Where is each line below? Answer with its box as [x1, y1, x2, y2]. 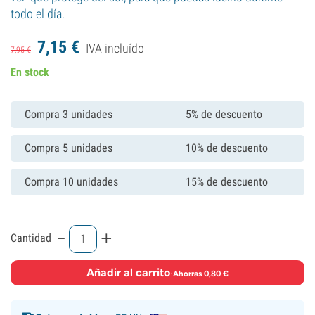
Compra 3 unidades [25, 108, 112, 121]
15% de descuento [186, 175, 268, 188]
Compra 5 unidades [25, 141, 112, 155]
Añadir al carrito [86, 266, 170, 279]
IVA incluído [86, 41, 144, 56]
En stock [11, 65, 49, 79]
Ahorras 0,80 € [173, 268, 229, 278]
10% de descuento [186, 141, 268, 155]
